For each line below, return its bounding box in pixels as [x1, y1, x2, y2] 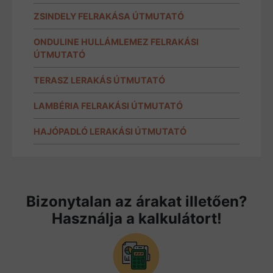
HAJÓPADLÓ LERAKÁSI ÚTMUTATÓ [34, 126, 186, 136]
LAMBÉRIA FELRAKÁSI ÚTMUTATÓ [34, 100, 183, 111]
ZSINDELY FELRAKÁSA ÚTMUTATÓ [34, 10, 184, 21]
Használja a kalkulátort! [51, 209, 222, 227]
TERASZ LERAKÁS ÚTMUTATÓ [34, 74, 165, 85]
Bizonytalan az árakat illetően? [26, 192, 247, 210]
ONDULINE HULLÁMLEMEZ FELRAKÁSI [34, 36, 199, 47]
